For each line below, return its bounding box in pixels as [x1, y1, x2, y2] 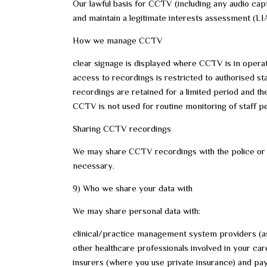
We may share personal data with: [73, 206, 200, 216]
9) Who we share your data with [73, 183, 193, 193]
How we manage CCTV [73, 35, 163, 45]
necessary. [73, 160, 114, 170]
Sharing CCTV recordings [73, 123, 171, 133]
